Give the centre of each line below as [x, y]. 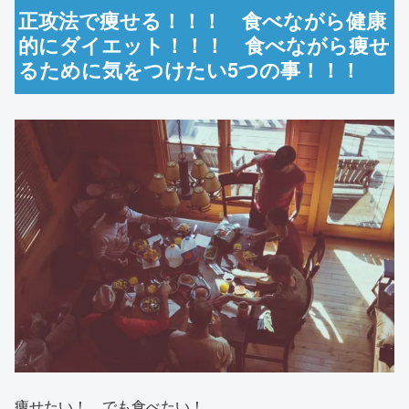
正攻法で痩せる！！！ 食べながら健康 [203, 20]
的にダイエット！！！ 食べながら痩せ [204, 44]
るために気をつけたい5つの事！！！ [190, 69]
